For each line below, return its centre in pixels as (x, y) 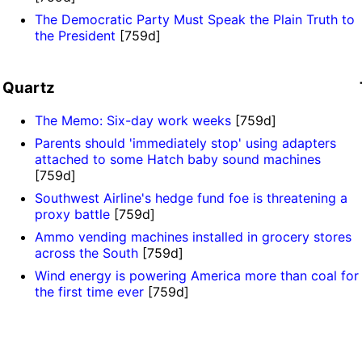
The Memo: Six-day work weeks (133, 120)
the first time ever (89, 291)
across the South (86, 253)
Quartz (28, 88)
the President (75, 36)
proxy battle (72, 214)
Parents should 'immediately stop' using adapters (185, 143)
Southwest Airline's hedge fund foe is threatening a (191, 198)
